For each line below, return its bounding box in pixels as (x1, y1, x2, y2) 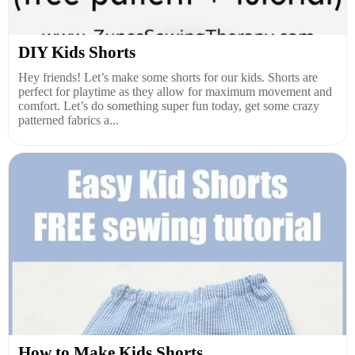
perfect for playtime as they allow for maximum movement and (18, 84, 332, 98)
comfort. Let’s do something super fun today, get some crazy (18, 98, 319, 113)
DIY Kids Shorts (18, 42, 136, 62)
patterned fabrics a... (18, 113, 119, 127)
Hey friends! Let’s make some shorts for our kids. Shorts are (18, 70, 318, 84)
